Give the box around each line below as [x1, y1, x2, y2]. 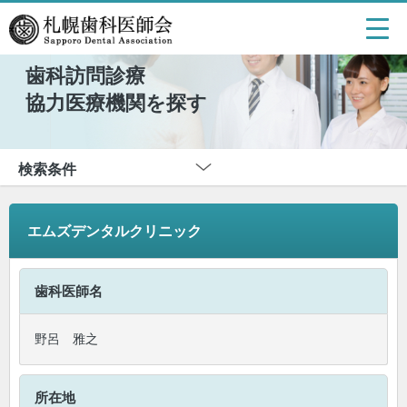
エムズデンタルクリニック [27, 223, 202, 239]
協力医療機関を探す [25, 92, 207, 114]
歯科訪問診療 [25, 65, 165, 87]
